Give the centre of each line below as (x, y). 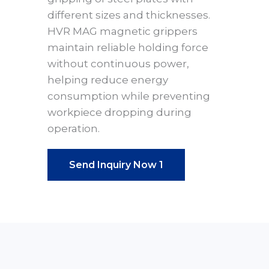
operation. (74, 128)
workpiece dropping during (119, 112)
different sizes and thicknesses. (129, 15)
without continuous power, (118, 63)
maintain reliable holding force (128, 47)
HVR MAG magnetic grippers (122, 31)
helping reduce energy (108, 80)
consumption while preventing (129, 96)
